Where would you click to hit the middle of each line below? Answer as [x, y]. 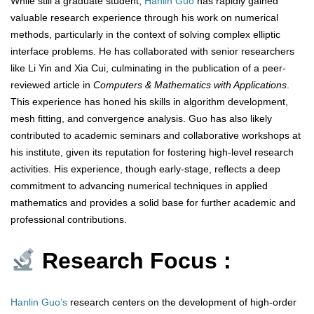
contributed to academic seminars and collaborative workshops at [156, 136]
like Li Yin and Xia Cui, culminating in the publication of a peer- [148, 68]
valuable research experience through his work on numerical [144, 18]
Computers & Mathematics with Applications [190, 85]
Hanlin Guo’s [39, 302]
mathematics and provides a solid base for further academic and [153, 203]
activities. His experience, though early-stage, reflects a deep [145, 169]
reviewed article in [52, 85]
